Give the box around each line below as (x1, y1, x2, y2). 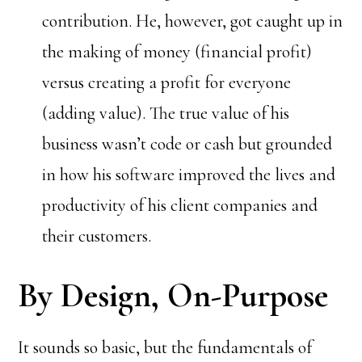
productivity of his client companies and (42, 195, 318, 216)
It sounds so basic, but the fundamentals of (18, 337, 313, 358)
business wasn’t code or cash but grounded (42, 133, 333, 154)
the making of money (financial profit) (42, 41, 313, 62)
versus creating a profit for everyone (42, 72, 292, 93)
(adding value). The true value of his (42, 103, 290, 124)
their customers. (42, 225, 152, 246)
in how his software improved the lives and (42, 164, 336, 185)
